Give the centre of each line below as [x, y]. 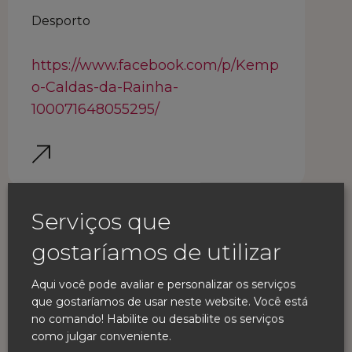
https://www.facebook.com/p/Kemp [155, 65]
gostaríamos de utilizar [156, 252]
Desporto [61, 21]
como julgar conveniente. [101, 336]
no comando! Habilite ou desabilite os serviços [158, 319]
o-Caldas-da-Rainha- [105, 87]
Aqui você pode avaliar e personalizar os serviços [163, 284]
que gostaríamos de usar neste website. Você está [170, 301]
